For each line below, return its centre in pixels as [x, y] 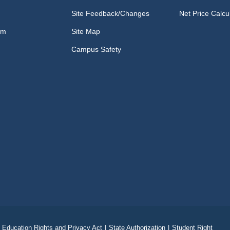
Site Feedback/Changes [111, 13]
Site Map [86, 31]
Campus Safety [97, 49]
